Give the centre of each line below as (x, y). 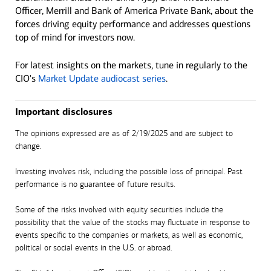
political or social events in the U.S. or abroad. (93, 247)
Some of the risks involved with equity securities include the (119, 209)
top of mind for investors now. (75, 37)
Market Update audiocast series (102, 78)
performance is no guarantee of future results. (95, 184)
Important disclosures (64, 112)
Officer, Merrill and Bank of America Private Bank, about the (134, 10)
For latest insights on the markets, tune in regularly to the (131, 65)
